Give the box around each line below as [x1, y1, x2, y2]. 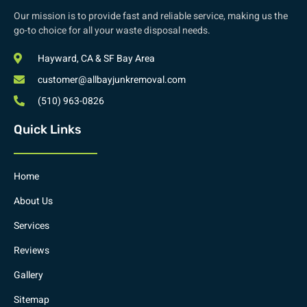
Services [14, 218, 49, 233]
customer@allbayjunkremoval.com [38, 72, 186, 87]
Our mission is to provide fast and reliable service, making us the [14, 8, 288, 23]
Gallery [14, 267, 43, 282]
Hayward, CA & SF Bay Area [38, 51, 155, 66]
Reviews [14, 243, 49, 258]
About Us [14, 193, 53, 208]
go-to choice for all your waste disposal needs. [14, 23, 210, 38]
